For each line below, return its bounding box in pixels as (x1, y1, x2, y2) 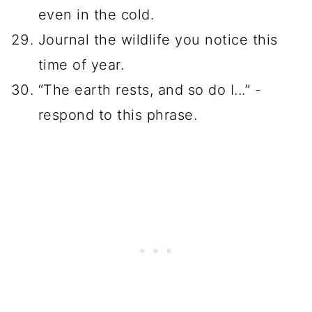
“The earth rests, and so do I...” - (38, 81, 262, 98)
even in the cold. (38, 6, 155, 23)
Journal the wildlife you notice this (38, 31, 278, 48)
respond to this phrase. (38, 106, 198, 123)
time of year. (38, 56, 125, 73)
